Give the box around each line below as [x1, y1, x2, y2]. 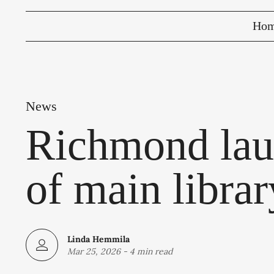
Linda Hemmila [67, 233, 130, 245]
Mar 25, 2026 [67, 245, 120, 257]
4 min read [130, 245, 172, 257]
